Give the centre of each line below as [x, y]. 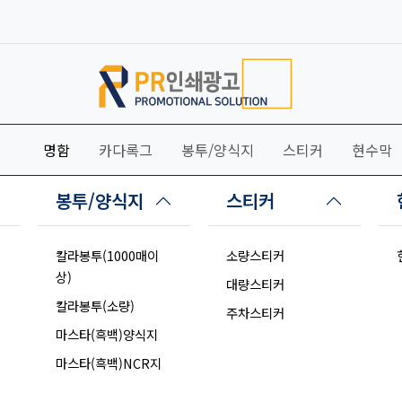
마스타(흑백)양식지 [107, 335]
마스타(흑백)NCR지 [109, 363]
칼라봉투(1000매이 [107, 256]
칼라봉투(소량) [95, 306]
